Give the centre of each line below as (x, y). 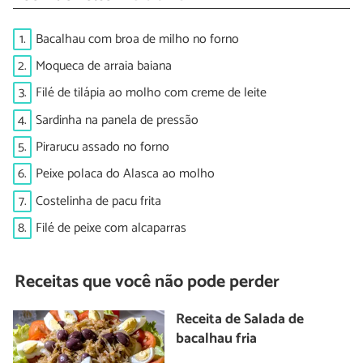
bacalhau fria (217, 339)
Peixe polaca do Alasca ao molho (125, 174)
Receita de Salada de (240, 319)
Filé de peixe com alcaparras (111, 228)
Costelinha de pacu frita (98, 201)
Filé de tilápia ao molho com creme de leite (151, 93)
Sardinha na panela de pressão (117, 120)
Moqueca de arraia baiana (104, 66)
